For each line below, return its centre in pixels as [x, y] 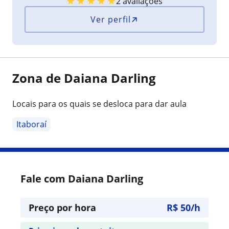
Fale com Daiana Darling [82, 178]
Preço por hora [62, 207]
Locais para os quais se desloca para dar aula [99, 104]
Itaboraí [31, 124]
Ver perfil [111, 19]
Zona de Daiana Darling [84, 78]
